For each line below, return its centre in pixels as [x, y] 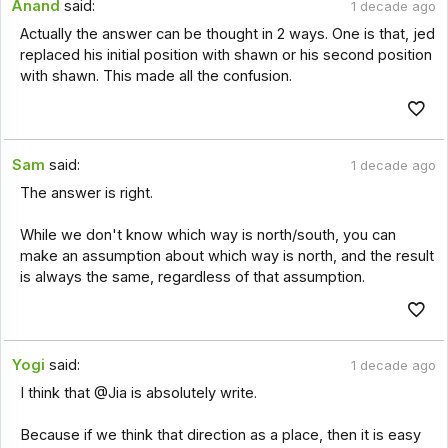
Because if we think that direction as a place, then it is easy [220, 435]
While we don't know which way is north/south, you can [207, 234]
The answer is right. [86, 192]
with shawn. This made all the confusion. [155, 76]
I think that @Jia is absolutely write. [138, 393]
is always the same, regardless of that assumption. [192, 276]
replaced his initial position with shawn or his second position [225, 55]
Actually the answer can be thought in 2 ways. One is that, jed [227, 34]
